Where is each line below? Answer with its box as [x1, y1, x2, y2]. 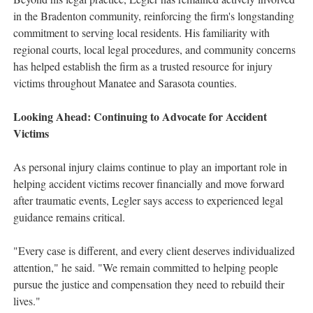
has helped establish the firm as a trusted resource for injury [13, 59, 272, 74]
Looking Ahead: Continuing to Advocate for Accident [13, 108, 267, 125]
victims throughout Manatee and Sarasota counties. [13, 75, 237, 91]
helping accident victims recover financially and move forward [13, 176, 284, 191]
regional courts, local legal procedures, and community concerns [13, 42, 296, 57]
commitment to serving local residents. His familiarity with [13, 25, 270, 41]
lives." [13, 293, 41, 309]
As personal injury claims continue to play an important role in [13, 159, 287, 175]
